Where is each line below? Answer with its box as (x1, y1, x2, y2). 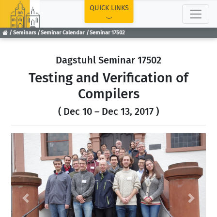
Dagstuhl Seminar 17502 (56, 54, 161, 66)
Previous (25, 198, 55, 208)
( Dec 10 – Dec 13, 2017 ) (58, 106, 159, 117)
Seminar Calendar (41, 30, 85, 36)
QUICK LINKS (89, 4, 129, 12)
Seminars (13, 30, 36, 36)
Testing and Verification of (29, 70, 188, 86)
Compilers (77, 86, 139, 102)
